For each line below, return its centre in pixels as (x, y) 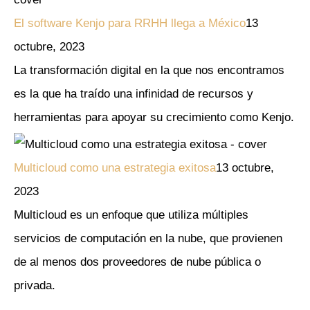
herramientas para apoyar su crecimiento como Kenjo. (154, 117)
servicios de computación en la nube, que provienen (148, 238)
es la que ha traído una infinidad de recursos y (134, 93)
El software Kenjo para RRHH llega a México (130, 23)
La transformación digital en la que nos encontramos (149, 70)
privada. (35, 285)
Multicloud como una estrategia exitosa (115, 167)
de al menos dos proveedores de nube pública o (137, 262)
